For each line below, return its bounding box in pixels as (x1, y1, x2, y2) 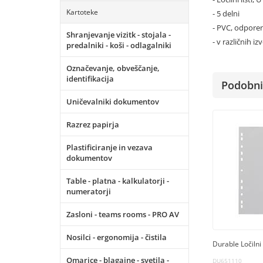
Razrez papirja (66, 119, 119, 130)
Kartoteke (66, 7, 98, 17)
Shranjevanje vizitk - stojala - (66, 29, 171, 40)
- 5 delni (213, 8, 240, 19)
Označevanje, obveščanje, (66, 63, 160, 73)
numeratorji (66, 186, 111, 197)
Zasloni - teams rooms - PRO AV (66, 209, 179, 220)
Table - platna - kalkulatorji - (66, 176, 169, 186)
